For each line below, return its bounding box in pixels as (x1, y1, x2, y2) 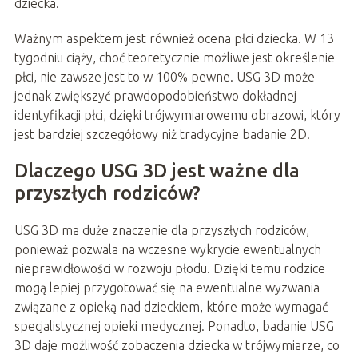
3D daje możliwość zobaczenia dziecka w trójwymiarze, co (14, 338, 340, 353)
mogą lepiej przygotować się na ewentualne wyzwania (14, 280, 320, 296)
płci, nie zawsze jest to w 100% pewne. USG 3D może (14, 70, 315, 85)
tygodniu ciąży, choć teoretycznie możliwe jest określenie (14, 50, 335, 66)
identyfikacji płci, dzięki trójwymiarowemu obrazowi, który (14, 108, 340, 123)
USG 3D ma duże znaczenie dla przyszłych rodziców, (14, 223, 309, 238)
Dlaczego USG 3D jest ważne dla (14, 160, 300, 182)
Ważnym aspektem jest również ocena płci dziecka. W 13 (14, 31, 334, 46)
